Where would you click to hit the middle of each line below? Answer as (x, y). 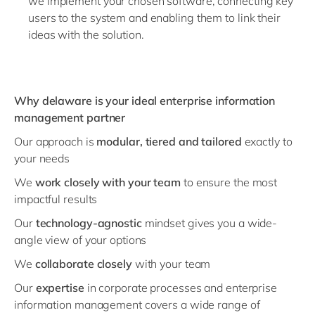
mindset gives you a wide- (210, 223)
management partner (70, 118)
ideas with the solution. (86, 35)
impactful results (56, 199)
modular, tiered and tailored (169, 142)
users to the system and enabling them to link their (154, 18)
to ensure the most (229, 182)
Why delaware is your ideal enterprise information (145, 101)
